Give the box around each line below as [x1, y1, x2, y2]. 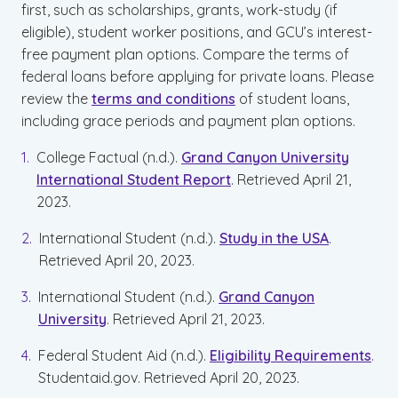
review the [21, 90, 92, 107]
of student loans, [235, 90, 349, 107]
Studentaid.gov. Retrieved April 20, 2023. [38, 369, 299, 386]
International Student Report [36, 171, 231, 188]
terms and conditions [92, 90, 235, 107]
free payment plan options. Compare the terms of [21, 45, 349, 63]
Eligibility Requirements [210, 346, 371, 364]
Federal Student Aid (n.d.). [38, 346, 210, 364]
